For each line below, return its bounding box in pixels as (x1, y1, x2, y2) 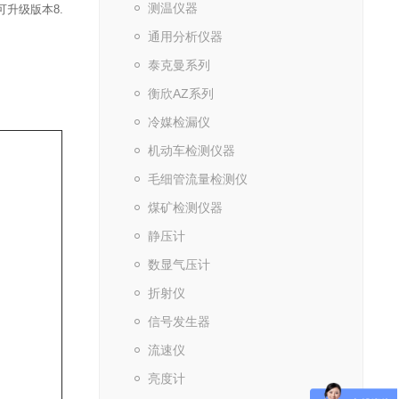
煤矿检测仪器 (147, 200, 223, 215)
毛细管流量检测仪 (147, 172, 248, 186)
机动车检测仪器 (147, 143, 235, 158)
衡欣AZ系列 (147, 86, 214, 101)
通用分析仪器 (147, 29, 223, 44)
